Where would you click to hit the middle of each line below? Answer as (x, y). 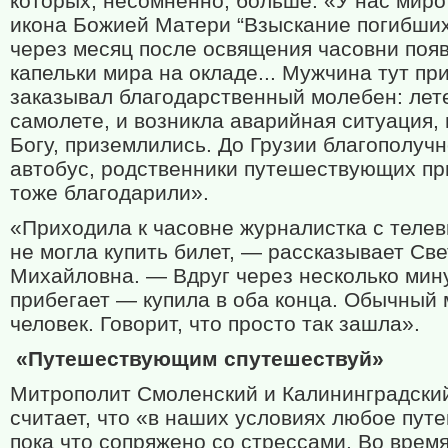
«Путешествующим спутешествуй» (200, 359)
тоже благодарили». (109, 193)
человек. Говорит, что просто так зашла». (215, 324)
